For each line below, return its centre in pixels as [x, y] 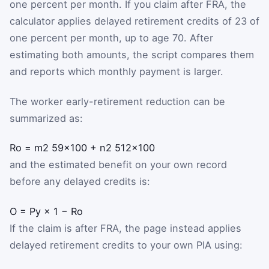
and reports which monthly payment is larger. [116, 72]
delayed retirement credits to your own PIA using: [126, 245]
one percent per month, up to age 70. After [111, 38]
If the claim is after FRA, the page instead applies [125, 228]
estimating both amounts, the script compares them [132, 55]
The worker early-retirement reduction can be [117, 101]
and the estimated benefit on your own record [118, 165]
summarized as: [46, 118]
